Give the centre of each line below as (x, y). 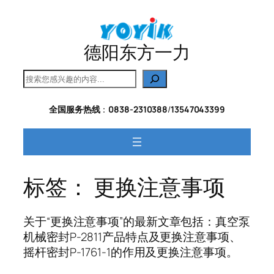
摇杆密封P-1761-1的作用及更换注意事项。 (131, 252)
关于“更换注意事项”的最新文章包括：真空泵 (137, 221)
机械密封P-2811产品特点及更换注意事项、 (132, 236)
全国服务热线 (75, 109)
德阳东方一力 (137, 53)
